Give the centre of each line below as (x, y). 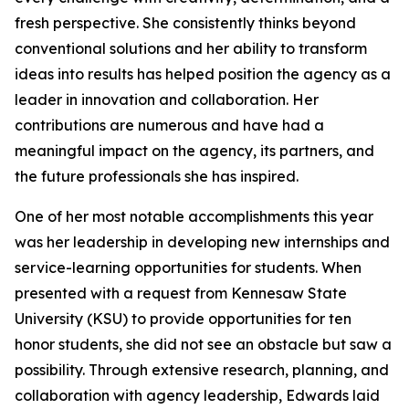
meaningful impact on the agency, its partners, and (194, 151)
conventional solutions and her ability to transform (191, 48)
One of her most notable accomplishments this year (194, 216)
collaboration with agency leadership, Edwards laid (197, 395)
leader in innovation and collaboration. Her (167, 100)
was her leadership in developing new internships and (202, 242)
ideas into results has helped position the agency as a (203, 74)
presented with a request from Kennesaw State (181, 293)
